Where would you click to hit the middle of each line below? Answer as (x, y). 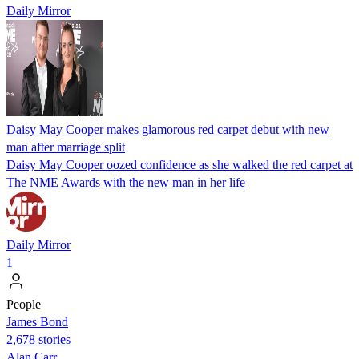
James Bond (37, 321)
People (24, 304)
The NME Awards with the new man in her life (126, 182)
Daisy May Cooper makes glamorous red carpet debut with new (168, 129)
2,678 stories (38, 339)
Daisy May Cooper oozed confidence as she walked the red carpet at (179, 164)
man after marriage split (66, 147)
